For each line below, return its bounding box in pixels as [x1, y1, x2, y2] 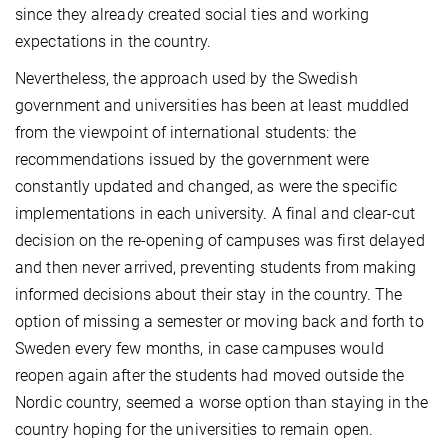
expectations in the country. [15, 31, 211, 51]
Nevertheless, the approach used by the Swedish [15, 68, 358, 88]
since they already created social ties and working [15, 4, 370, 24]
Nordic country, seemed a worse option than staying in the [15, 392, 428, 412]
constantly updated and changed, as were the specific [15, 176, 398, 196]
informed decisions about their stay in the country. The [15, 284, 403, 304]
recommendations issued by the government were [15, 149, 370, 169]
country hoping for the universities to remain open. [15, 419, 374, 439]
